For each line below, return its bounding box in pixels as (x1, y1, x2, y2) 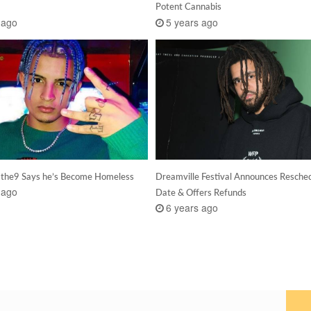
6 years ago (165, 201, 218, 215)
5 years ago (165, 15, 218, 29)
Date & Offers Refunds (155, 187, 246, 199)
